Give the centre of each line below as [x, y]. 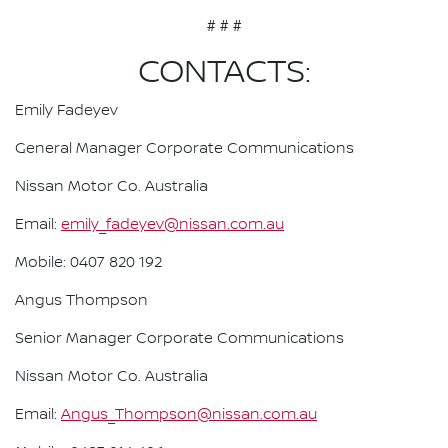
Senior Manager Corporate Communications [179, 338]
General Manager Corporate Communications [184, 148]
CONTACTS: [224, 72]
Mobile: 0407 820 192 [88, 262]
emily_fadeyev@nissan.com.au [172, 224]
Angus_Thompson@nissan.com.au [189, 414]
